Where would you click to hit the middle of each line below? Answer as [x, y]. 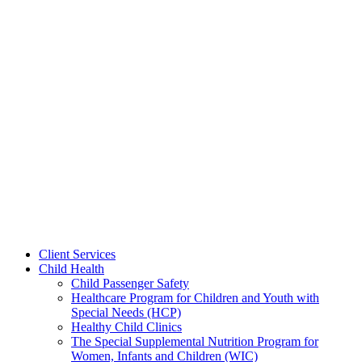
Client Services [77, 254]
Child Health [72, 268]
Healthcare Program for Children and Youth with [195, 297]
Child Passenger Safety [130, 283]
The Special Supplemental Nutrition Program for [195, 341]
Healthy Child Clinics [126, 326]
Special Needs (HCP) [126, 312]
